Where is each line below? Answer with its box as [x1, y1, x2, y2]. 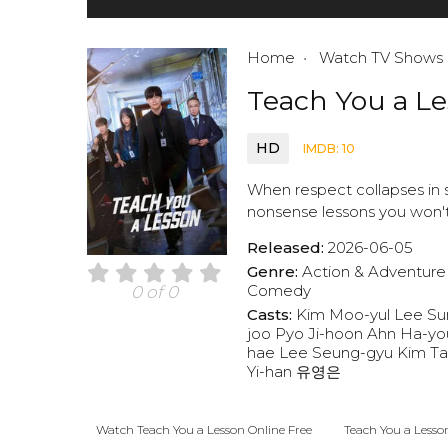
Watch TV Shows [315, 48, 443, 68]
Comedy [247, 281, 311, 301]
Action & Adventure [302, 262, 446, 282]
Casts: [247, 305, 296, 325]
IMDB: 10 [303, 140, 355, 156]
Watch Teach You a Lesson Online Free [96, 422, 312, 438]
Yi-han [247, 362, 292, 382]
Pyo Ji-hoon [275, 324, 363, 344]
